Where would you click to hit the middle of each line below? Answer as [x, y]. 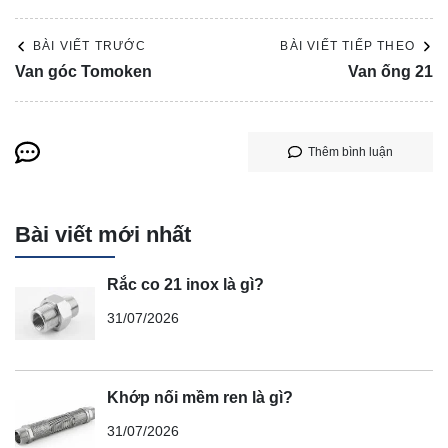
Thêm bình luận [350, 152]
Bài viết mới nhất [103, 235]
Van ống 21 [390, 72]
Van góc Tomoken [83, 72]
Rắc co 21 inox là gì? [185, 284]
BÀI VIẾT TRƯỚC [89, 46]
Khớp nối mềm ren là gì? [200, 397]
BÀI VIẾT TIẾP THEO [347, 46]
